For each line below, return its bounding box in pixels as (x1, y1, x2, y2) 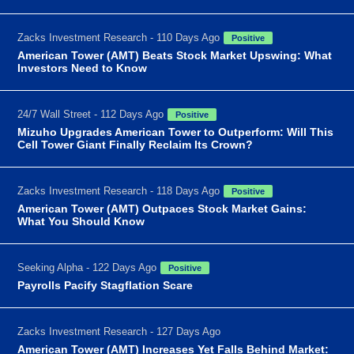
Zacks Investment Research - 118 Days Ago (17, 184, 220, 197)
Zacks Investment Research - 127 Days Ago (17, 325, 221, 337)
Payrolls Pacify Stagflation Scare (17, 278, 194, 292)
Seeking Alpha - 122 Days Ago (17, 261, 157, 273)
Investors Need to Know (17, 61, 148, 74)
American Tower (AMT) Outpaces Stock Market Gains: (17, 201, 307, 215)
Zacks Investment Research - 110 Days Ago (17, 31, 220, 43)
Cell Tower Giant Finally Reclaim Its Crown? (17, 137, 254, 151)
